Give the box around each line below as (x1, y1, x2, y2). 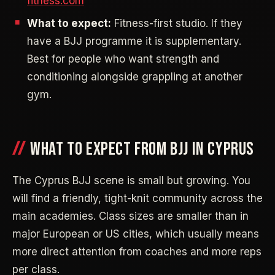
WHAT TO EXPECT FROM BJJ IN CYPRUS (30, 137, 255, 160)
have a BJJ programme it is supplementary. (27, 34, 241, 47)
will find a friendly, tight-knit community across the (12, 192, 263, 205)
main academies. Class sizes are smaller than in (12, 210, 249, 223)
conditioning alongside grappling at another (27, 70, 242, 83)
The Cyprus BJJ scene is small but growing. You (12, 174, 250, 187)
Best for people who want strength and (27, 52, 219, 65)
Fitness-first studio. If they (111, 17, 242, 29)
